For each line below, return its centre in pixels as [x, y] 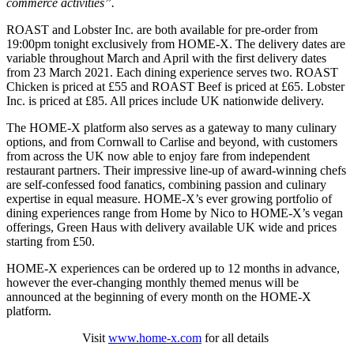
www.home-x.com [155, 337]
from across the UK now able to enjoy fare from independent [158, 156]
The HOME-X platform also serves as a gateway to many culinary [171, 127]
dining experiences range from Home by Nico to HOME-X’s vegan [175, 213]
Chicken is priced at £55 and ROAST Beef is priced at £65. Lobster [175, 86]
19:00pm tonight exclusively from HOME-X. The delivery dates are [176, 43]
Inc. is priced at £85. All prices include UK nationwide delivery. [167, 100]
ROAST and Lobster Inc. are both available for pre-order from [162, 29]
